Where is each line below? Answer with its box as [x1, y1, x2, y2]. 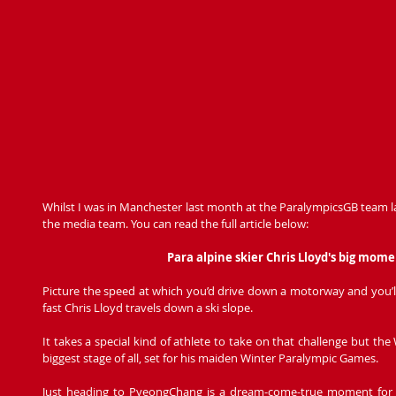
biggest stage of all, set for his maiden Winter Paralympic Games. [42, 350, 378, 367]
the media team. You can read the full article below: [42, 216, 311, 232]
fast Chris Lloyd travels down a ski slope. [42, 300, 253, 316]
